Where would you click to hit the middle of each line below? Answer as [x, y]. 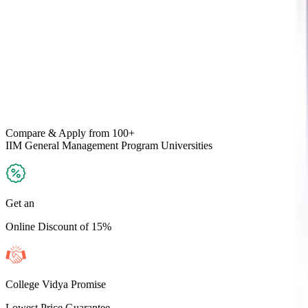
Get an [20, 203]
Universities [185, 145]
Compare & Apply [46, 133]
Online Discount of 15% [58, 227]
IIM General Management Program [82, 145]
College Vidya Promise [56, 284]
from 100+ [110, 133]
